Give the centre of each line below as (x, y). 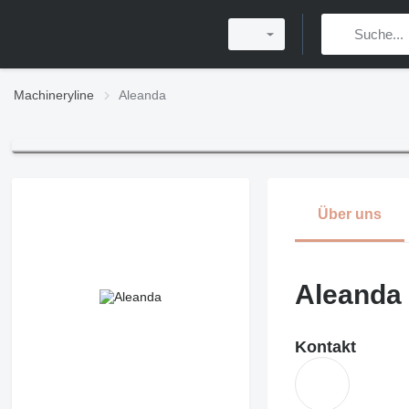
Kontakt (325, 347)
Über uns (349, 215)
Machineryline (54, 95)
